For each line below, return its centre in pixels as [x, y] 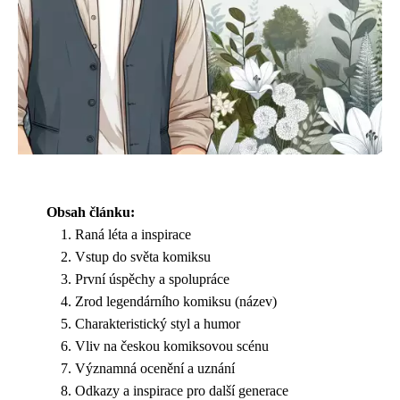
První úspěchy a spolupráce [152, 279]
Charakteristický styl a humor [158, 324]
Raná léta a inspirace [133, 234]
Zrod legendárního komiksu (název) [176, 301]
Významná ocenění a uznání [155, 368]
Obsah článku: [91, 212]
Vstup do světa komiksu [143, 257]
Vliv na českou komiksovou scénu [172, 346]
